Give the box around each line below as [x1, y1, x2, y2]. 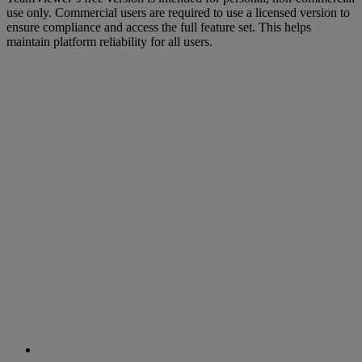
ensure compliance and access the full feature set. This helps [6, 20, 311, 35]
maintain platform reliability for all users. [6, 35, 213, 49]
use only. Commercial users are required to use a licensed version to [6, 6, 350, 20]
